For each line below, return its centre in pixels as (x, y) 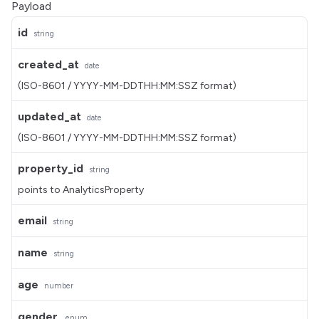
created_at (48, 64)
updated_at (49, 116)
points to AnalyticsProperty (81, 190)
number (59, 286)
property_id (51, 168)
